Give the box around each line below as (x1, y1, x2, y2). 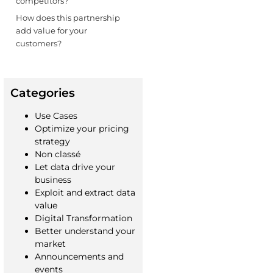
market (34, 238, 66, 250)
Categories (10, 86, 75, 101)
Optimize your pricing (34, 123, 129, 135)
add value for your (15, 25, 87, 35)
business (34, 174, 71, 186)
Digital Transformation (34, 213, 132, 224)
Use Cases (34, 110, 77, 122)
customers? (15, 38, 62, 48)
